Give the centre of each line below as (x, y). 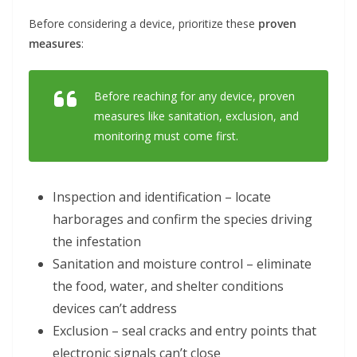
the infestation (97, 242)
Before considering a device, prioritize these (143, 24)
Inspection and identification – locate (162, 197)
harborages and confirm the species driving (182, 220)
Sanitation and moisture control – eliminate (182, 264)
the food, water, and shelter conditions (168, 286)
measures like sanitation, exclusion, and (196, 116)
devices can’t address (115, 309)
